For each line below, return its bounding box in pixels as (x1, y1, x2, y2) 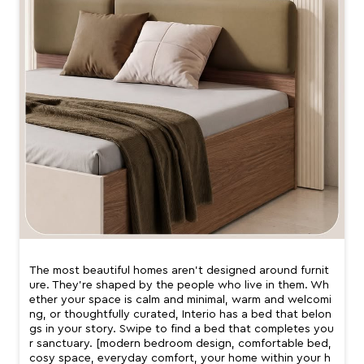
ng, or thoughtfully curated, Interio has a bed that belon (29, 309, 331, 321)
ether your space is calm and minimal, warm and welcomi (29, 294, 331, 306)
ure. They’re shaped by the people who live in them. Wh (29, 279, 329, 292)
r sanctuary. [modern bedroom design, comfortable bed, (29, 338, 331, 350)
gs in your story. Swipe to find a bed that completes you (29, 323, 334, 336)
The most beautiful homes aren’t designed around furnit (29, 265, 329, 277)
